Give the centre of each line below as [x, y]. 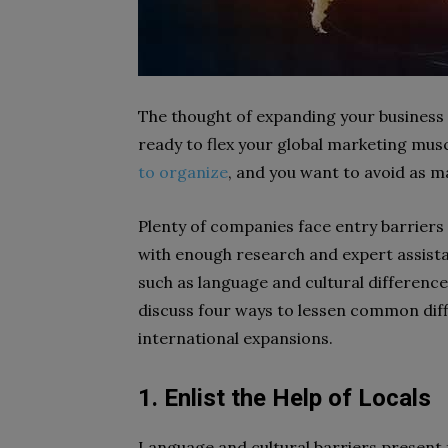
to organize [183, 172]
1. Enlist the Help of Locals [284, 398]
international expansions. [235, 338]
